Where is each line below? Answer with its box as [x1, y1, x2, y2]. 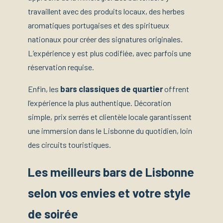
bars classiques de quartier [60, 84, 163, 94]
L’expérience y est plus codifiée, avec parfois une [28, 48, 191, 58]
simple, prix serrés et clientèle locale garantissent [28, 111, 192, 121]
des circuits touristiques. [28, 139, 111, 149]
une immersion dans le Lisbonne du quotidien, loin [28, 125, 192, 135]
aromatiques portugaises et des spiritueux [28, 20, 169, 30]
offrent [163, 84, 189, 94]
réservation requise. [28, 62, 94, 72]
